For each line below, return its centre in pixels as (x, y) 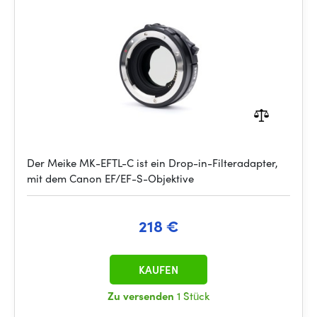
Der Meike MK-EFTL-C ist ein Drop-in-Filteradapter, (152, 163)
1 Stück (193, 296)
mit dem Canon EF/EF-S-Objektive (110, 178)
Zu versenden (142, 296)
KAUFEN (158, 270)
